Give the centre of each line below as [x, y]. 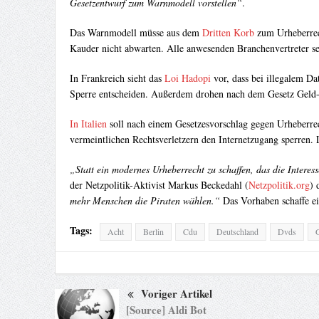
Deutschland [237, 232]
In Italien [88, 124]
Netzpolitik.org [279, 185]
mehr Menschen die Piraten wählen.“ [145, 201]
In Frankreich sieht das [117, 78]
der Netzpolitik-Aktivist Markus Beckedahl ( [159, 185]
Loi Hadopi [187, 78]
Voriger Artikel [176, 294]
